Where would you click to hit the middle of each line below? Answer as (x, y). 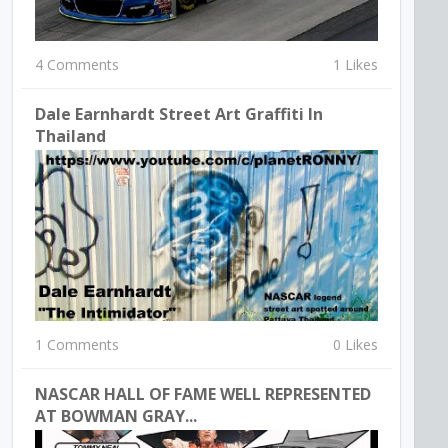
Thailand (71, 135)
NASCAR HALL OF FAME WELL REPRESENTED (203, 394)
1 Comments (77, 345)
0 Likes (355, 345)
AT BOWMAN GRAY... (116, 416)
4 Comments (77, 64)
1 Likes (355, 64)
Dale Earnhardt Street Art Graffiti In (179, 113)
